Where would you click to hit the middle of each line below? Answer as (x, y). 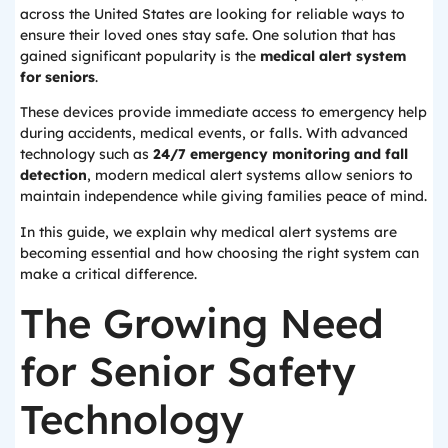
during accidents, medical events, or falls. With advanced (214, 133)
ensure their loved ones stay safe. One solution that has (208, 34)
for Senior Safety (188, 371)
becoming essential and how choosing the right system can (219, 252)
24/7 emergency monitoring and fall (280, 154)
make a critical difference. (108, 273)
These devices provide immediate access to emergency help (223, 112)
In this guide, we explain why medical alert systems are (208, 231)
